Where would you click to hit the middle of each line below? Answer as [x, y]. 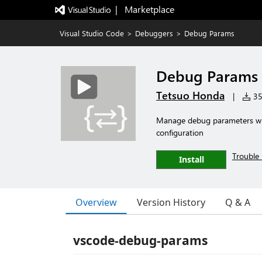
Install [191, 159]
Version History [171, 202]
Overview [96, 202]
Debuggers [154, 33]
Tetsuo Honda [190, 95]
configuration [180, 132]
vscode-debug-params [140, 240]
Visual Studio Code [92, 33]
